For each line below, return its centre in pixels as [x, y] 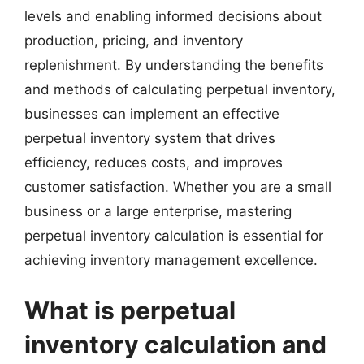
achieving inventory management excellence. [171, 260]
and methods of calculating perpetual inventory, [180, 89]
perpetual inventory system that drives [150, 138]
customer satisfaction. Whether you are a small [178, 187]
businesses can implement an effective [152, 114]
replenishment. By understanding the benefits [174, 65]
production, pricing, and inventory [134, 41]
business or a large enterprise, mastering [158, 211]
